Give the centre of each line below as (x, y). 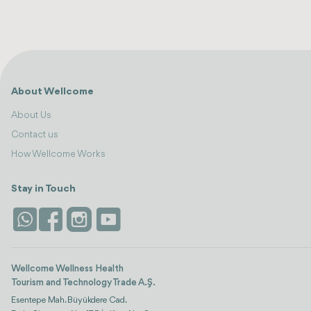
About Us (31, 116)
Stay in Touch (43, 190)
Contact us (35, 135)
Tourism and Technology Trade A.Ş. (83, 283)
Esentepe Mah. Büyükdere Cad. (69, 301)
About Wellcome (52, 92)
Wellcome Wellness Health (67, 269)
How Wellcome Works (58, 154)
